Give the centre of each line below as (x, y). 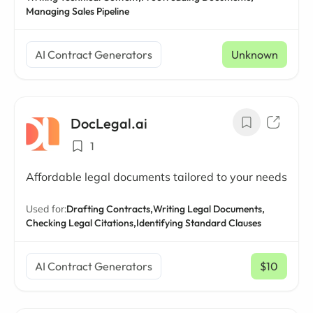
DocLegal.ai (109, 123)
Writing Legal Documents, (209, 209)
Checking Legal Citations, (81, 223)
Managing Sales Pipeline (78, 11)
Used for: (46, 209)
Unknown (255, 54)
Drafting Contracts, (110, 209)
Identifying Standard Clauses (199, 223)
